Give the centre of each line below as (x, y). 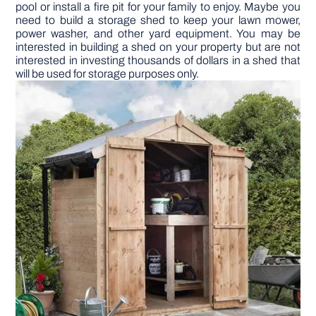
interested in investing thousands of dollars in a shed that (158, 60)
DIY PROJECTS (158, 32)
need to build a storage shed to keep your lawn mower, (158, 20)
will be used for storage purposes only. (108, 73)
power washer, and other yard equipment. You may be (158, 33)
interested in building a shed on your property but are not (158, 47)
